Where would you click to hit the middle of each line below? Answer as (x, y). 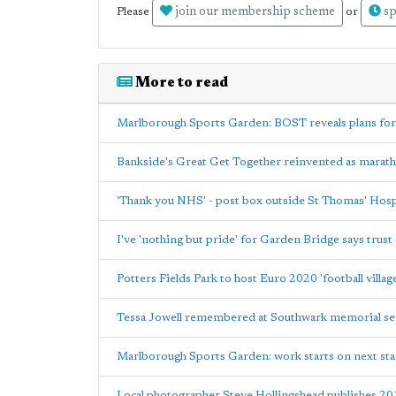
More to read (180, 83)
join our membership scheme (254, 12)
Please (134, 12)
